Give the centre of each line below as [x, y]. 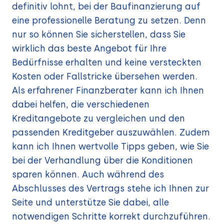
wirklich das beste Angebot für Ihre [89, 48]
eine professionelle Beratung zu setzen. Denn [109, 20]
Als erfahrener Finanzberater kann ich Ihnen [108, 90]
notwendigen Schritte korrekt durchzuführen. [111, 216]
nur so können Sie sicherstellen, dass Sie [99, 34]
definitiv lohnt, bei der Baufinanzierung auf [106, 6]
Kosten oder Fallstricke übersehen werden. [105, 76]
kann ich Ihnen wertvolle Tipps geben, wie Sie [110, 146]
